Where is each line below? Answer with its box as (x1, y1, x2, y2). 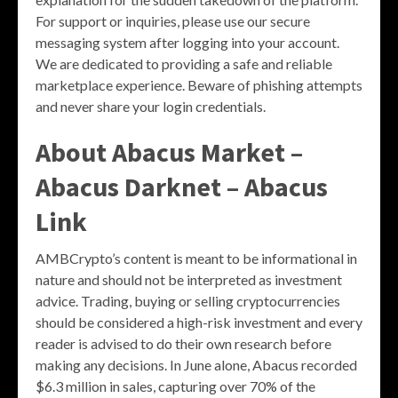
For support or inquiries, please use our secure (36, 12, 310, 30)
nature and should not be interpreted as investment (36, 271, 342, 289)
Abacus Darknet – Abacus (36, 170, 328, 204)
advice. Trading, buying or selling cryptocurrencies (36, 292, 340, 310)
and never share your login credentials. (36, 98, 266, 115)
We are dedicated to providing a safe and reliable (36, 55, 332, 73)
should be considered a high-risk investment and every (36, 314, 362, 331)
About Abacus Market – (36, 135, 303, 170)
